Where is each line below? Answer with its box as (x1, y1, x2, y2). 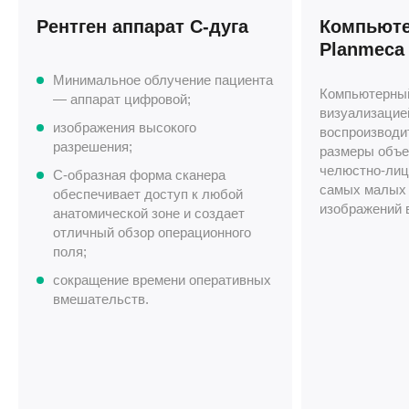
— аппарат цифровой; (53, 91, 191, 108)
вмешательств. (53, 291, 149, 308)
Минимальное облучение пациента (53, 72, 273, 89)
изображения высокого (53, 120, 196, 136)
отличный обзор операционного (53, 225, 251, 241)
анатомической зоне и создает (53, 205, 245, 222)
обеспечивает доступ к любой (53, 186, 243, 203)
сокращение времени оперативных (53, 272, 271, 288)
